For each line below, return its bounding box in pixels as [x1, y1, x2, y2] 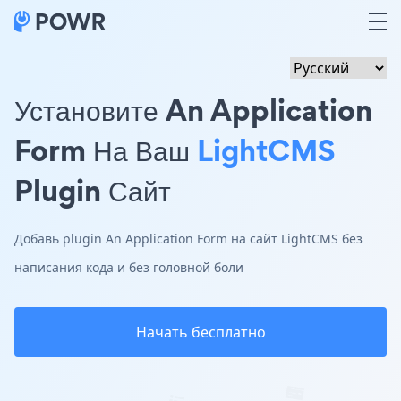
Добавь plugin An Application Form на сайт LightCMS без [14, 230, 363, 247]
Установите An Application [14, 89, 372, 131]
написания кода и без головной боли [14, 259, 243, 276]
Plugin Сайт [14, 169, 171, 211]
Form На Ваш [14, 129, 197, 171]
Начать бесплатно [135, 322, 266, 342]
